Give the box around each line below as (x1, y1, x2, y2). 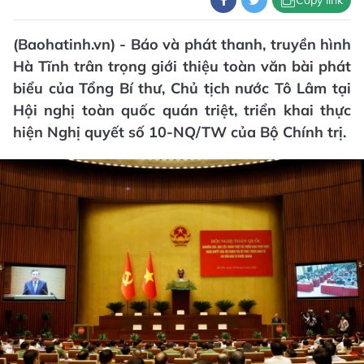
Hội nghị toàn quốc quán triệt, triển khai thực (13, 101, 351, 119)
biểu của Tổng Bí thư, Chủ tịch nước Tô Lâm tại (13, 79, 351, 97)
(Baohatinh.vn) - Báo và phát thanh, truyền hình (13, 35, 351, 54)
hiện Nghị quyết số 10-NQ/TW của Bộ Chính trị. (13, 123, 346, 141)
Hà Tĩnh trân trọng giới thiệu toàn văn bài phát (13, 57, 351, 76)
